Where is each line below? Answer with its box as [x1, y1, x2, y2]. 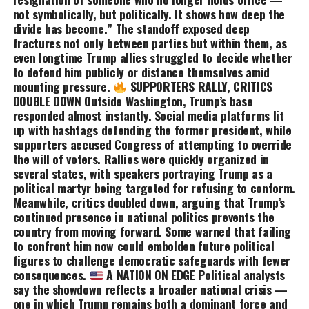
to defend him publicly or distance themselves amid [12, 63, 270, 81]
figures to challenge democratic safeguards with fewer [12, 251, 291, 270]
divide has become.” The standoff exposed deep [12, 19, 250, 38]
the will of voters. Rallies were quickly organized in [12, 150, 270, 168]
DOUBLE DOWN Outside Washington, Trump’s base [12, 92, 253, 110]
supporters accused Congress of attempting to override [12, 135, 292, 154]
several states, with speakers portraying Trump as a [12, 164, 272, 183]
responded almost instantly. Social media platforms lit [12, 106, 284, 125]
